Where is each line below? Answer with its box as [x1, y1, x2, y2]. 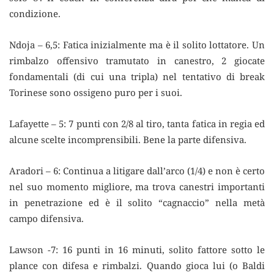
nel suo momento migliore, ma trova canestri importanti [9, 180, 265, 193]
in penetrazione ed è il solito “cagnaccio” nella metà [9, 196, 265, 209]
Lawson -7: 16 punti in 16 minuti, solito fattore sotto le [9, 243, 265, 256]
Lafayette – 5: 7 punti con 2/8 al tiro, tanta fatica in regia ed [9, 117, 265, 130]
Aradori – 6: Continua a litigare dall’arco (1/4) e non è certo [9, 164, 265, 177]
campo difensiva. [9, 212, 84, 224]
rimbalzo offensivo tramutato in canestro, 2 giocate [9, 54, 265, 67]
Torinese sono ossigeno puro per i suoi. [9, 86, 182, 98]
